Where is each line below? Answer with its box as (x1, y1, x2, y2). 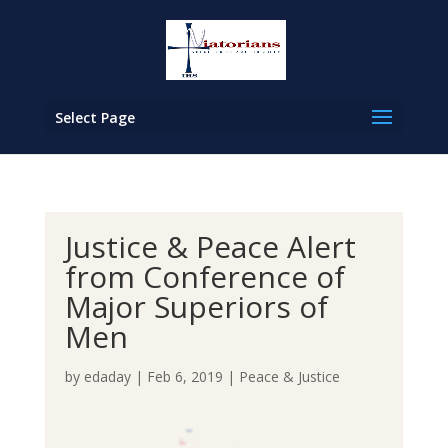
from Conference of (64, 256, 345, 297)
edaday (83, 367, 131, 386)
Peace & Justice (238, 367, 340, 386)
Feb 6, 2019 (146, 367, 223, 386)
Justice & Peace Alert (64, 226, 356, 267)
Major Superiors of (64, 286, 328, 327)
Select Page (54, 108, 135, 127)
